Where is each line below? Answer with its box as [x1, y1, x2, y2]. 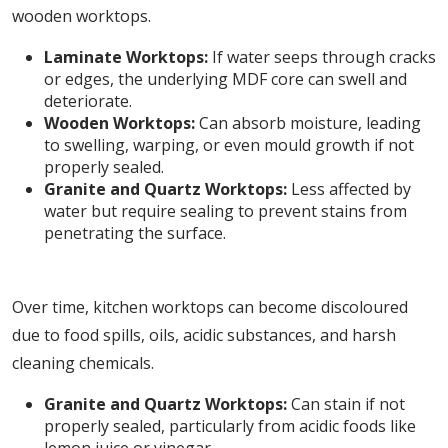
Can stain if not [287, 393, 405, 415]
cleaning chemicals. [12, 352, 154, 374]
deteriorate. [44, 90, 132, 112]
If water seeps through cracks [208, 46, 436, 68]
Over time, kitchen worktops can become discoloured [12, 296, 408, 318]
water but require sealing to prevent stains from [44, 200, 407, 222]
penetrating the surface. [44, 222, 226, 244]
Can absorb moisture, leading [195, 112, 421, 134]
